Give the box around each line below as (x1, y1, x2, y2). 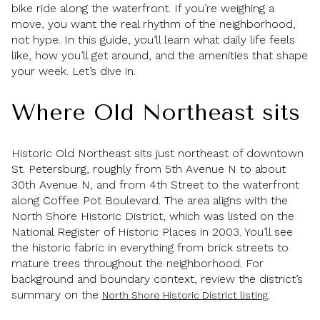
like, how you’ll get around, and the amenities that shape (11, 49, 308, 62)
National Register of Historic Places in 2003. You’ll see (11, 225, 293, 239)
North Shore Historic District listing (102, 289, 268, 301)
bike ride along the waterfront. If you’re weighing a (11, 1, 274, 15)
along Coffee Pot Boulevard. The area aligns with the (11, 194, 288, 208)
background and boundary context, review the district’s (11, 272, 303, 286)
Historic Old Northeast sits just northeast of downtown (11, 146, 304, 161)
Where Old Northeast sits (11, 99, 300, 126)
